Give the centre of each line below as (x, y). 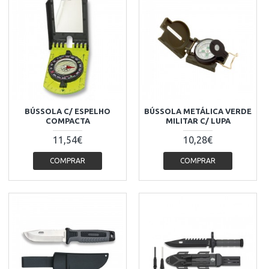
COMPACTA (68, 120)
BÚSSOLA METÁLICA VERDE (198, 111)
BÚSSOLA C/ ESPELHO (68, 111)
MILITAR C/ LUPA (198, 120)
